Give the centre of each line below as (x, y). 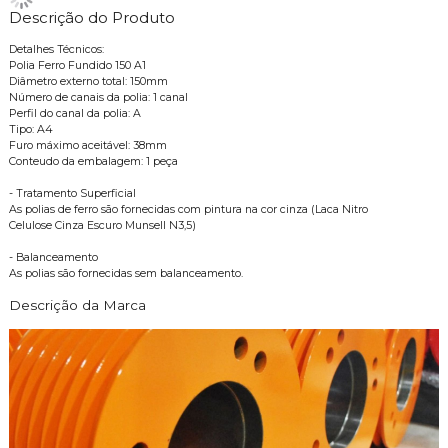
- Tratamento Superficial (72, 194)
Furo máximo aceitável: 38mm (87, 146)
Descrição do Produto (91, 18)
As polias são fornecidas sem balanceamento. (125, 274)
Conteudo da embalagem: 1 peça (93, 162)
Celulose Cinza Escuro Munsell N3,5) (102, 226)
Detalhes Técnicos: (56, 50)
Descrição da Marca (77, 305)
